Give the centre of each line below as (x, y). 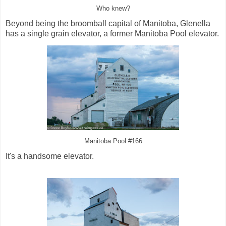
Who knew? (113, 9)
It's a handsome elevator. (50, 156)
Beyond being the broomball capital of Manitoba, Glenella (108, 24)
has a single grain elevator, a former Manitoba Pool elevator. (112, 34)
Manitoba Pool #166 (113, 142)
